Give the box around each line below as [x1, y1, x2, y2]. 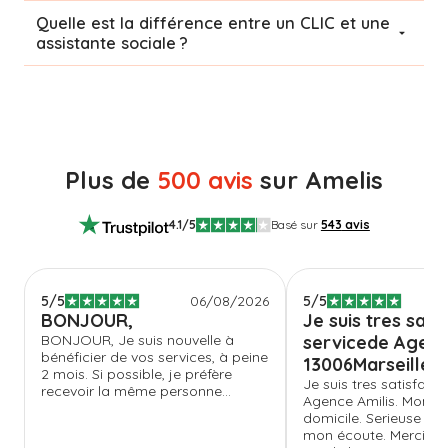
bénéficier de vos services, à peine [41, 347, 268, 366]
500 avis [157, 164, 253, 195]
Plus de [65, 164, 157, 195]
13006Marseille [303, 352, 431, 376]
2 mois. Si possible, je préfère [41, 364, 232, 383]
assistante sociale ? [36, 32, 188, 53]
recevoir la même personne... [41, 381, 231, 400]
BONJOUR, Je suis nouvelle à [41, 330, 234, 349]
